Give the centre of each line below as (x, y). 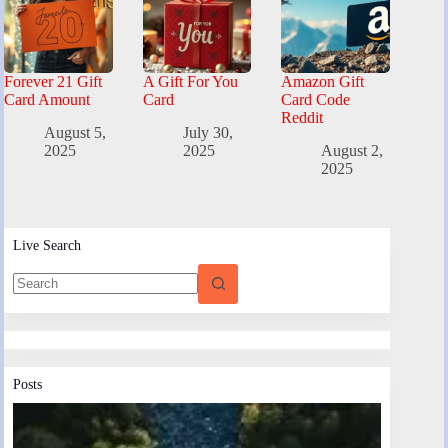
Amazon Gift (323, 81)
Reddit (302, 117)
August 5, (75, 132)
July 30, (207, 132)
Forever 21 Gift (53, 81)
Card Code (316, 99)
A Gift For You (190, 81)
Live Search (47, 244)
